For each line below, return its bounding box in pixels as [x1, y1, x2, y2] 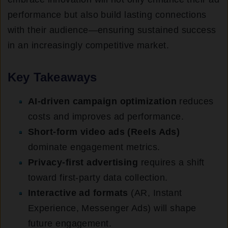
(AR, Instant [128, 188, 182, 198]
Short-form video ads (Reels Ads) [28, 127, 180, 137]
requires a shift [138, 157, 205, 168]
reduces [176, 96, 214, 107]
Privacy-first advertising [28, 157, 138, 168]
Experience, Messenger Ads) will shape [28, 203, 196, 214]
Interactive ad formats [28, 188, 128, 198]
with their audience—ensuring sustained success [8, 25, 216, 36]
